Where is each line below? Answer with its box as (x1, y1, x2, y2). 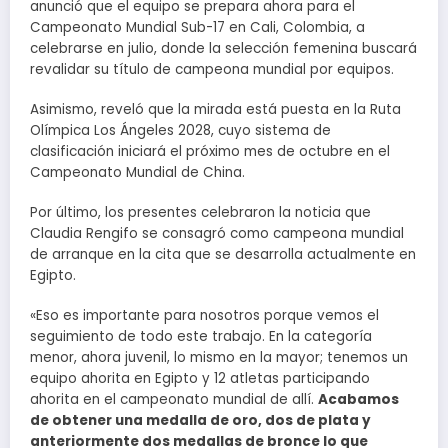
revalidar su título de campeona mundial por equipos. (30, 59, 394, 79)
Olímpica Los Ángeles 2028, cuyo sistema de (30, 120, 331, 140)
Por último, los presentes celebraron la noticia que (30, 202, 371, 222)
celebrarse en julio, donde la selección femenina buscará (30, 38, 417, 58)
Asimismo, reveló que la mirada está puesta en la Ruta (30, 99, 401, 119)
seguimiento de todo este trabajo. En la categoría (30, 327, 372, 347)
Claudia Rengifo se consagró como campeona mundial (30, 223, 404, 243)
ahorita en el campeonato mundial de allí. (30, 390, 318, 410)
